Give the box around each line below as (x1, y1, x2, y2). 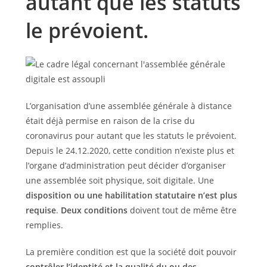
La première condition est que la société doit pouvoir (25, 246, 237, 257)
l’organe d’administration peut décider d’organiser (25, 160, 226, 171)
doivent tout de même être (127, 204, 237, 216)
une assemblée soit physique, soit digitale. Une (25, 175, 214, 186)
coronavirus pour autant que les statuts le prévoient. (25, 130, 237, 141)
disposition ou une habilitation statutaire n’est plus (25, 190, 237, 201)
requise (25, 204, 56, 216)
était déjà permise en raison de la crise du (25, 115, 195, 126)
